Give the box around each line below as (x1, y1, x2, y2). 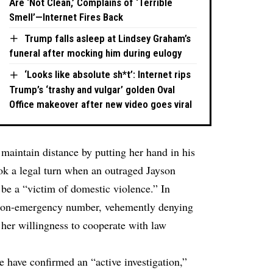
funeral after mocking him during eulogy (9, 47, 182, 60)
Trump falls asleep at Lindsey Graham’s (24, 32, 191, 44)
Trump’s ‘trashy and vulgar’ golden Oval (9, 83, 175, 96)
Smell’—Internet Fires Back (9, 10, 124, 23)
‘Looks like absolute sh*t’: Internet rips (24, 68, 191, 81)
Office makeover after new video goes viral (9, 97, 193, 110)
